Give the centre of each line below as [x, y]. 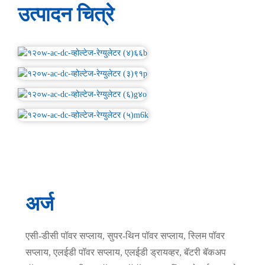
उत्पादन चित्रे [66, 14]
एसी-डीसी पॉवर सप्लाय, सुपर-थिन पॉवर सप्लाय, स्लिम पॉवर [125, 236]
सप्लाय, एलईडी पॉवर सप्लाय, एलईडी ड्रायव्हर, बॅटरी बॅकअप [125, 253]
